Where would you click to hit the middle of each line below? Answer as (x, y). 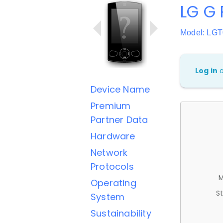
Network (109, 153)
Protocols (112, 167)
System (108, 197)
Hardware (113, 136)
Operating (113, 183)
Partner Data (119, 120)
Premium (111, 106)
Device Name (120, 89)
